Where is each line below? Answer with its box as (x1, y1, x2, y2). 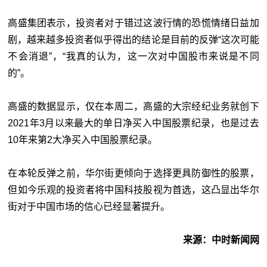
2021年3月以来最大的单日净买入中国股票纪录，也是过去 (8, 118, 259, 129)
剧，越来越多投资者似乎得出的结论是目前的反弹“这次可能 (8, 35, 259, 45)
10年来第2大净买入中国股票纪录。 (8, 135, 158, 145)
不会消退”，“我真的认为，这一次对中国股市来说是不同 (8, 51, 259, 62)
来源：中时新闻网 (182, 235, 259, 246)
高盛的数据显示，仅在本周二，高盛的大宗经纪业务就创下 (8, 101, 259, 112)
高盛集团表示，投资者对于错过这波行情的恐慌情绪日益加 (8, 18, 259, 29)
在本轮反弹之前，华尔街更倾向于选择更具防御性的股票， (8, 168, 259, 179)
